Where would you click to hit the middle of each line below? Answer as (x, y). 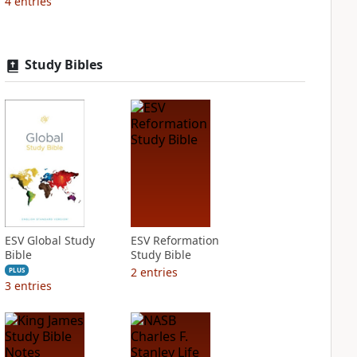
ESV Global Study (49, 240)
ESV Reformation (175, 240)
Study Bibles (63, 65)
